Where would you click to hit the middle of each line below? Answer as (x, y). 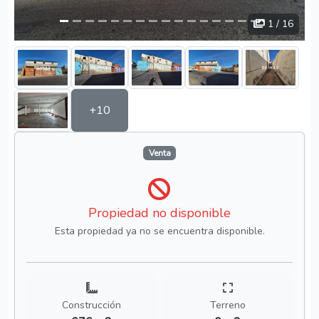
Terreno (228, 305)
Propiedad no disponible (159, 213)
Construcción (91, 305)
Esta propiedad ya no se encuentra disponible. (159, 231)
